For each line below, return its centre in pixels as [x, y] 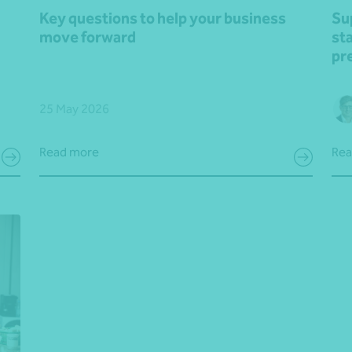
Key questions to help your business [163, 18]
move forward [88, 37]
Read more [69, 152]
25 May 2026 [74, 108]
